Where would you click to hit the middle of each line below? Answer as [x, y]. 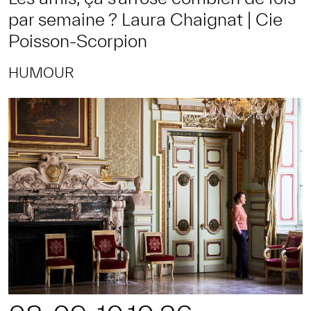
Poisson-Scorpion [78, 41]
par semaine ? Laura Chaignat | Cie [145, 19]
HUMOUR [41, 73]
